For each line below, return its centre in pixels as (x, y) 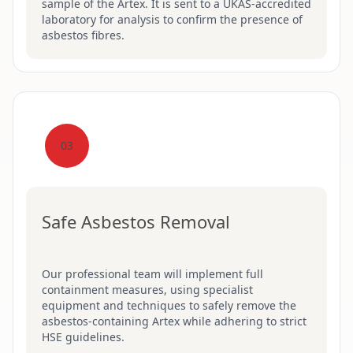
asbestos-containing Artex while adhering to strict (174, 321)
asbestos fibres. (83, 35)
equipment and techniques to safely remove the (169, 305)
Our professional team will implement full (152, 274)
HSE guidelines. (83, 337)
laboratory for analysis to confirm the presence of (172, 19)
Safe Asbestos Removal (136, 221)
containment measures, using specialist (147, 290)
